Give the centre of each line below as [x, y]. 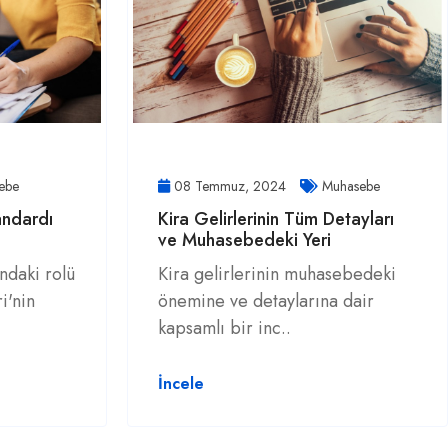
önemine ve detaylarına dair [266, 301]
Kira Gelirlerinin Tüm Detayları [276, 219]
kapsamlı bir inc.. [224, 328]
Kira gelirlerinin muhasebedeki [277, 274]
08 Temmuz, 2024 [230, 186]
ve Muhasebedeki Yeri [244, 240]
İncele [181, 383]
